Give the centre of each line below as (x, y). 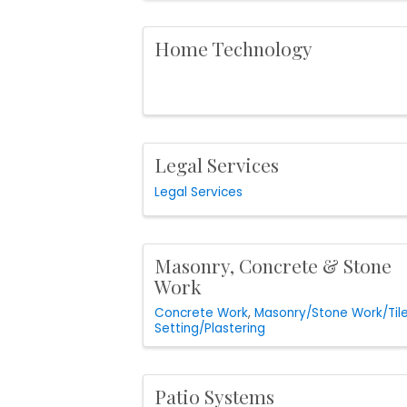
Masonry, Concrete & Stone (273, 265)
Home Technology (233, 48)
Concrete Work (201, 313)
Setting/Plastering (210, 329)
